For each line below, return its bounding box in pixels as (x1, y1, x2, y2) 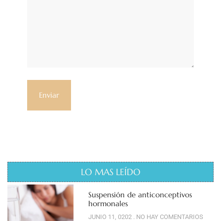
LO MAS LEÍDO (80, 166, 141, 178)
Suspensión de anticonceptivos (88, 190, 192, 200)
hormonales (88, 199, 128, 209)
